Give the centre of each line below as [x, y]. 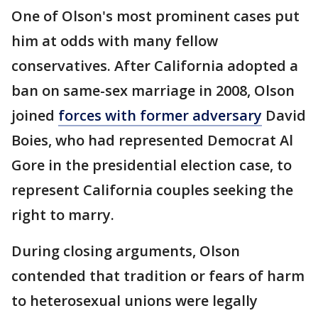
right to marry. [63, 215]
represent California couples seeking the [152, 190]
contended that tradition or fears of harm [158, 276]
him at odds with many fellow [115, 41]
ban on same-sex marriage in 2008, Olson [153, 91]
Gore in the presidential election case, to [152, 165]
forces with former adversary [160, 115]
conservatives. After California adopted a [155, 66]
